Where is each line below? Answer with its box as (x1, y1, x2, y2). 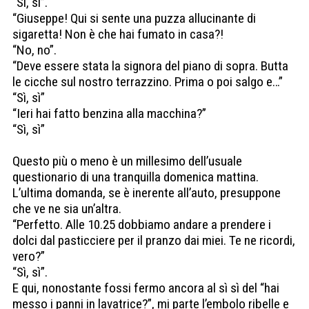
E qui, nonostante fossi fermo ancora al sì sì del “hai (12, 280, 279, 297)
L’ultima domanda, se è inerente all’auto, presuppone (12, 185, 281, 201)
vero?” (12, 248, 45, 265)
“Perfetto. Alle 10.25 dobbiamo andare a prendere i (12, 217, 271, 233)
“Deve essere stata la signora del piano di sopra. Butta (12, 58, 288, 74)
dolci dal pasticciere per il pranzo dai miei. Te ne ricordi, (12, 232, 295, 249)
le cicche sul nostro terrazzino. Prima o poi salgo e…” (12, 74, 283, 90)
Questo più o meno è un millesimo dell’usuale (12, 153, 242, 170)
